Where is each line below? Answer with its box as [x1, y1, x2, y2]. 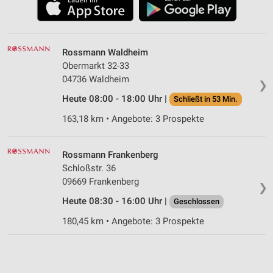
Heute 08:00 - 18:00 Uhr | [62, 93, 169, 104]
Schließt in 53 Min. [174, 94, 238, 104]
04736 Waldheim [62, 73, 129, 85]
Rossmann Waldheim [62, 46, 148, 58]
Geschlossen [174, 196, 219, 206]
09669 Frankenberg [62, 175, 139, 187]
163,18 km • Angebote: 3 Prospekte [62, 113, 204, 124]
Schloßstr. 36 [62, 162, 116, 174]
